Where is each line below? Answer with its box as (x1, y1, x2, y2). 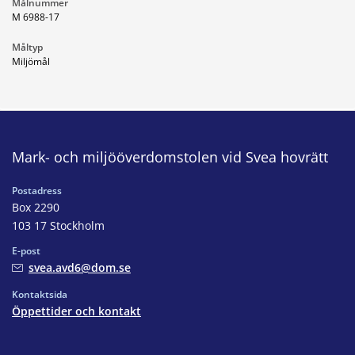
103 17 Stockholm (12, 217, 105, 233)
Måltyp (12, 40, 43, 54)
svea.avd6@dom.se (29, 259, 131, 275)
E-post (12, 243, 40, 258)
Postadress (12, 183, 62, 197)
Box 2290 (12, 199, 59, 215)
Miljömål (12, 54, 50, 68)
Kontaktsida (12, 287, 67, 301)
